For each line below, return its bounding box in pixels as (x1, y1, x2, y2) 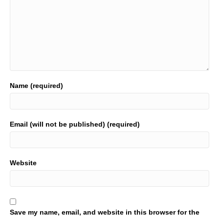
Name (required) (10, 82, 63, 90)
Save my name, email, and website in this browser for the (10, 208, 199, 217)
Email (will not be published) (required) (10, 120, 140, 129)
